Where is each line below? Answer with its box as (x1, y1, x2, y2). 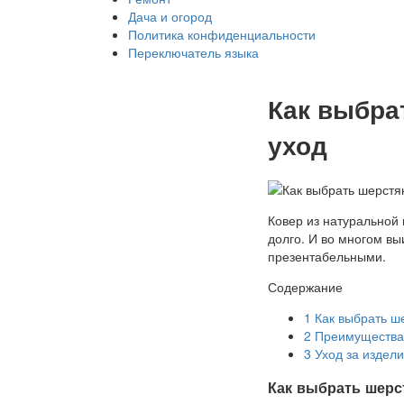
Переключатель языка (128, 43, 259, 61)
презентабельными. (268, 246, 386, 265)
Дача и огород (128, 7, 212, 25)
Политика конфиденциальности (128, 25, 316, 43)
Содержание (268, 277, 343, 296)
